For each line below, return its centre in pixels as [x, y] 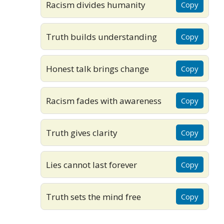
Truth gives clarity [82, 132]
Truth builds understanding [101, 36]
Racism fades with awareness [104, 100]
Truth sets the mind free [93, 196]
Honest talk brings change [97, 68]
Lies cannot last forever [91, 164]
